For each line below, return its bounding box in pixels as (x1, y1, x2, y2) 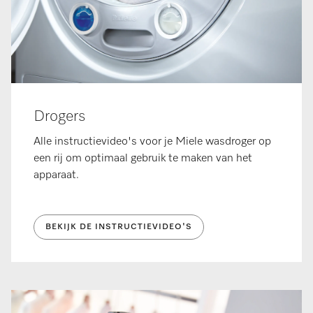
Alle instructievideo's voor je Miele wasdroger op (34, 136, 271, 148)
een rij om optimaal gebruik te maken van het (34, 153, 252, 165)
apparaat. (34, 170, 82, 182)
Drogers (34, 109, 86, 125)
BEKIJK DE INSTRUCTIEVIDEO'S (45, 223, 192, 232)
